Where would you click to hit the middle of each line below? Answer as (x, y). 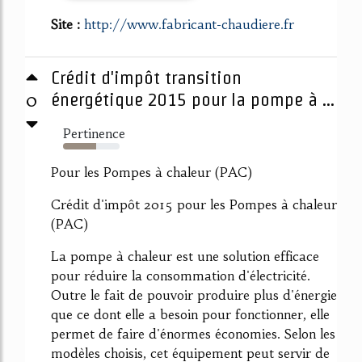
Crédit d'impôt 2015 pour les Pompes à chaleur (194, 205)
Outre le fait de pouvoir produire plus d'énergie (194, 295)
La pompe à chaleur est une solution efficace (185, 257)
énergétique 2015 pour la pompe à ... (193, 100)
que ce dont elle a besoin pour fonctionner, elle (190, 315)
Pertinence (94, 134)
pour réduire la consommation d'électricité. (181, 276)
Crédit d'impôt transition (146, 78)
